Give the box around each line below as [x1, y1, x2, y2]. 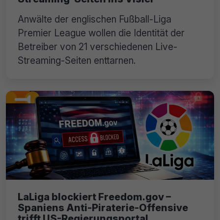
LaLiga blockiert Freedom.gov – [18, 191, 171, 203]
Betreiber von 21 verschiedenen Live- [18, 40, 177, 53]
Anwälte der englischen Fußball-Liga [18, 13, 171, 25]
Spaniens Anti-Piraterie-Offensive [18, 202, 188, 214]
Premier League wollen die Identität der [18, 27, 185, 39]
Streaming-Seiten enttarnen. [18, 54, 136, 66]
